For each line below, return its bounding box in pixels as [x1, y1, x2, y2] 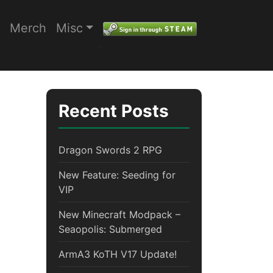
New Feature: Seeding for [58, 169, 175, 182]
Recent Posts [58, 101, 169, 122]
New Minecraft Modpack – [58, 208, 180, 221]
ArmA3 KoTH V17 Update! [58, 248, 177, 261]
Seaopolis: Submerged [58, 223, 162, 236]
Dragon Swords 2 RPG [58, 144, 162, 157]
